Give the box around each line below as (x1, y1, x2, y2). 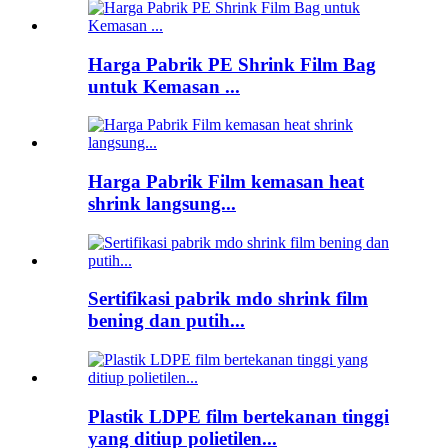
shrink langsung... (88, 192, 236, 214)
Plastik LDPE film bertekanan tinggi (88, 405, 389, 427)
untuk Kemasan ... (88, 75, 240, 97)
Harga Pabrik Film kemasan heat (88, 170, 364, 192)
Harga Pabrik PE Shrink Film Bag (88, 53, 376, 75)
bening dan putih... (88, 310, 245, 332)
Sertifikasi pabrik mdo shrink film (88, 288, 368, 310)
